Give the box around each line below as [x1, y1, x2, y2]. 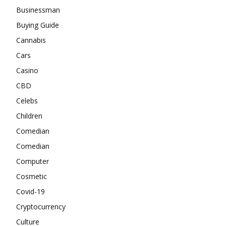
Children [16, 110, 42, 121]
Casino [16, 65, 38, 75]
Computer [16, 156, 49, 166]
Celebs [16, 95, 38, 105]
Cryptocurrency [16, 201, 66, 211]
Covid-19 [16, 186, 45, 196]
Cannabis [16, 35, 46, 45]
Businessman [16, 5, 60, 15]
